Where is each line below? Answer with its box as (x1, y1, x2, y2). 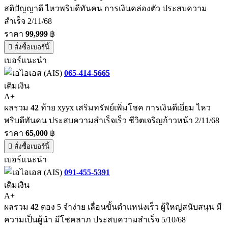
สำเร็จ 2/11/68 (4, 16, 52, 25)
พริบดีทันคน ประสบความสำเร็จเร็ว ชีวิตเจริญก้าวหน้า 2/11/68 (4, 116, 219, 125)
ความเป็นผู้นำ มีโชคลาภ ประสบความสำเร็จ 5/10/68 (4, 215, 186, 224)
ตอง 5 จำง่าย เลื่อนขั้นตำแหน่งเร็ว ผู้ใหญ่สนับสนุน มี (39, 202, 222, 211)
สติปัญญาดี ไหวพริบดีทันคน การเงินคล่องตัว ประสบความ (4, 4, 207, 13)
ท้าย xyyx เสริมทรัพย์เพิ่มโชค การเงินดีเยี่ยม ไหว (39, 103, 211, 112)
